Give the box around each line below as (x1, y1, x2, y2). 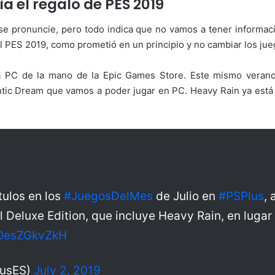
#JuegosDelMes (64, 188, 153, 203)
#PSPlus (219, 188, 264, 203)
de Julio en (153, 188, 219, 203)
